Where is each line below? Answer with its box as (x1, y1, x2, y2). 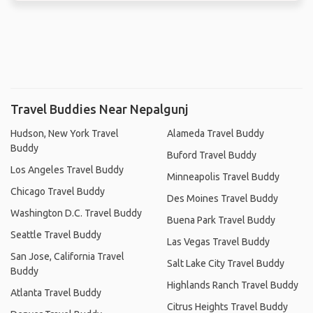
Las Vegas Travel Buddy (167, 235, 270, 247)
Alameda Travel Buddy (167, 127, 264, 139)
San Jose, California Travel (10, 250, 124, 262)
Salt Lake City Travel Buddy (167, 257, 284, 269)
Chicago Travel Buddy (10, 185, 105, 197)
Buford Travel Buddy (167, 149, 256, 161)
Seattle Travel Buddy (10, 228, 101, 240)
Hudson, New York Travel (10, 127, 119, 139)
